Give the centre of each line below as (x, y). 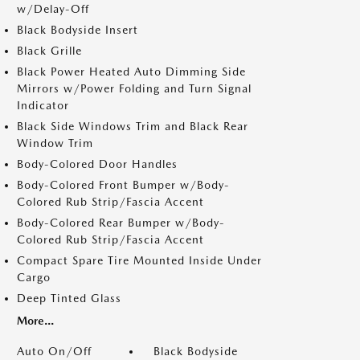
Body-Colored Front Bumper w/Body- (123, 185)
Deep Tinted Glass (69, 298)
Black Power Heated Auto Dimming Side (131, 72)
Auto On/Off (54, 351)
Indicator (43, 105)
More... (35, 321)
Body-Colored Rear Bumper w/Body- (121, 223)
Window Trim (55, 143)
